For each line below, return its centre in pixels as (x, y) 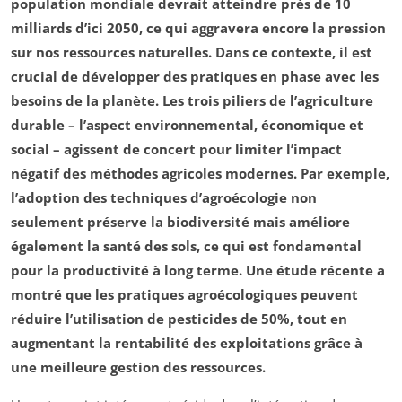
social (30, 149)
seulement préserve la (89, 221)
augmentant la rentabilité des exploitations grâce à (187, 342)
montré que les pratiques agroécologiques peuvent (184, 294)
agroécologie (245, 197)
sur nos (37, 52)
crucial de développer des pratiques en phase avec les (195, 76)
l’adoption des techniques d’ (106, 197)
